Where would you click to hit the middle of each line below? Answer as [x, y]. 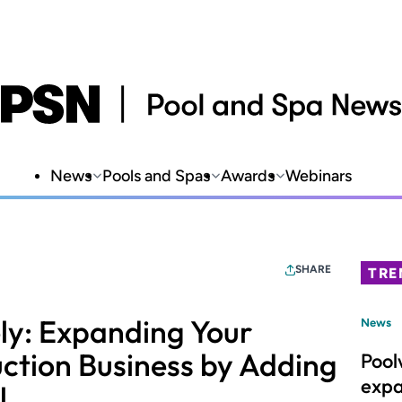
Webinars [319, 176]
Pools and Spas [156, 176]
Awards [248, 176]
